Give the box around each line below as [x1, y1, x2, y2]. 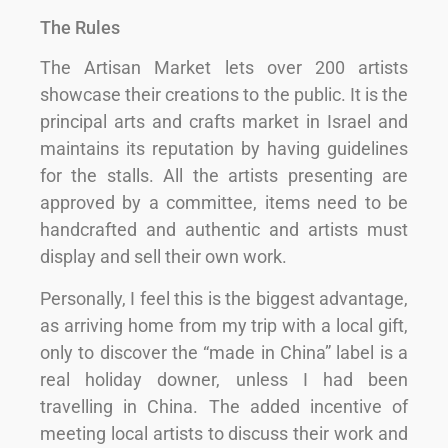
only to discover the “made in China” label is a [40, 341, 408, 363]
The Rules [40, 17, 120, 39]
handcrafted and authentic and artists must [40, 219, 408, 241]
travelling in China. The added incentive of [40, 395, 408, 417]
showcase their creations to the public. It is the [40, 84, 408, 106]
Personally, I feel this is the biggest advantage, [40, 287, 408, 309]
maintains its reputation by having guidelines [40, 138, 408, 160]
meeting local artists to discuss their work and [40, 422, 408, 444]
